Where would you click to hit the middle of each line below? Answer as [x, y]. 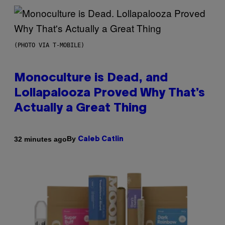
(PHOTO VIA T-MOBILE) [49, 45]
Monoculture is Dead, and [91, 79]
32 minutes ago [40, 139]
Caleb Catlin [101, 140]
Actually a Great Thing [80, 109]
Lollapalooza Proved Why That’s [109, 94]
